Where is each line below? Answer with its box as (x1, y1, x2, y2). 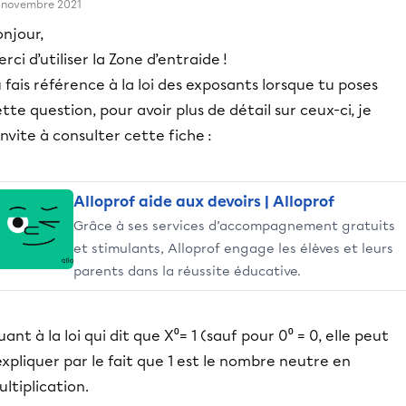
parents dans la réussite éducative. (73, 263, 301, 279)
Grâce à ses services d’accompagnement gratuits (73, 217, 395, 234)
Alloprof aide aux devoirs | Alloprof (73, 193, 334, 210)
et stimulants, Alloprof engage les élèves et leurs (73, 240, 393, 256)
